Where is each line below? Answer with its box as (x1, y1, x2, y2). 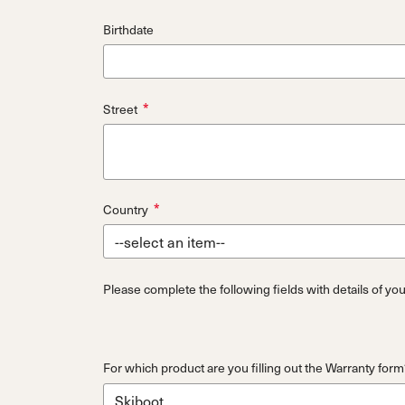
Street (103, 99, 137, 118)
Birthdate (103, 19, 154, 39)
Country (103, 200, 148, 220)
